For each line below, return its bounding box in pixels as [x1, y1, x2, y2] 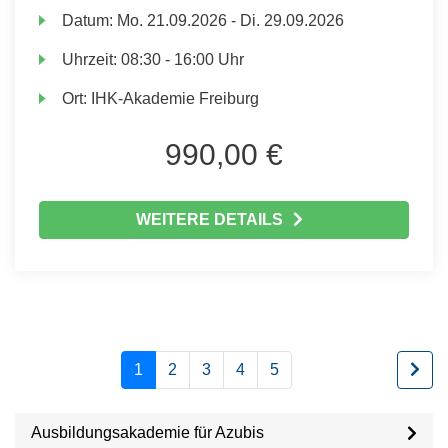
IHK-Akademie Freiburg [91, 90, 260, 107]
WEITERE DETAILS [135, 211, 283, 228]
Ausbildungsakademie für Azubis [31, 424, 264, 441]
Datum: [62, 12, 118, 29]
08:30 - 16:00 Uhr [121, 51, 245, 68]
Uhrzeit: [62, 51, 122, 68]
